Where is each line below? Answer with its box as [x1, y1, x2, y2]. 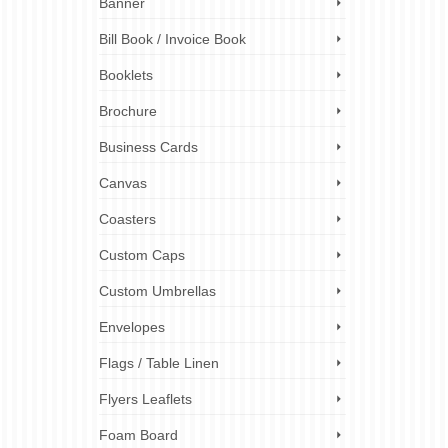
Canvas [98, 175, 147, 191]
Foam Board [98, 427, 178, 443]
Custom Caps [98, 247, 185, 263]
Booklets [98, 67, 153, 83]
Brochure [98, 103, 157, 119]
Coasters [98, 211, 156, 227]
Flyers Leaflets [98, 391, 192, 407]
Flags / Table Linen [98, 355, 219, 371]
